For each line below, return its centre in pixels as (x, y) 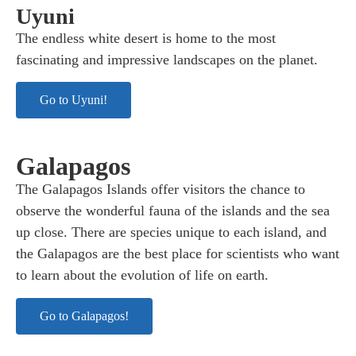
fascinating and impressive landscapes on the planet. (167, 59)
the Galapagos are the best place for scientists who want (178, 254)
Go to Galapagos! (84, 315)
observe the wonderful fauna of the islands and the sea (173, 211)
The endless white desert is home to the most (146, 38)
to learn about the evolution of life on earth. (142, 275)
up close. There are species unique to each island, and (171, 232)
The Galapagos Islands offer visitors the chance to (161, 190)
